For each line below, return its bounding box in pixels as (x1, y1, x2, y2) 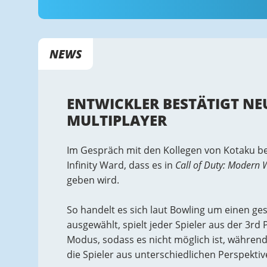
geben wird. (67, 173, 119, 187)
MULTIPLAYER (67, 110, 167, 130)
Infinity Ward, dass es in (67, 159, 175, 172)
